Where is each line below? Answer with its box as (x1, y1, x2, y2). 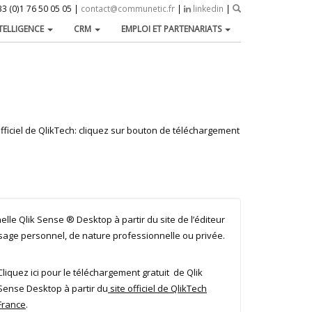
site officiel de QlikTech (108, 282, 207, 295)
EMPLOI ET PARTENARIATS (121, 23, 224, 35)
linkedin (191, 3, 224, 15)
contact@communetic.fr (81, 3, 175, 15)
